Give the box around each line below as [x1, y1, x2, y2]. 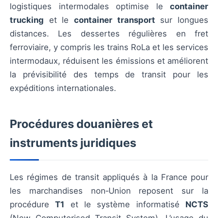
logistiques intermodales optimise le [10, 1, 170, 12]
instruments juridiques [10, 136, 136, 150]
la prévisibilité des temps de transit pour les [10, 70, 208, 80]
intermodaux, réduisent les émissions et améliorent [10, 56, 208, 66]
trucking [10, 15, 44, 25]
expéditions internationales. [10, 83, 116, 93]
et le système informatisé [64, 200, 186, 210]
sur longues [155, 15, 209, 25]
